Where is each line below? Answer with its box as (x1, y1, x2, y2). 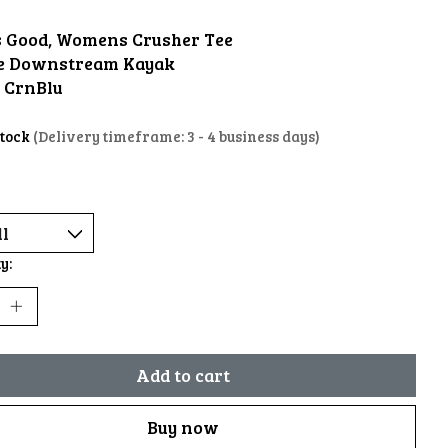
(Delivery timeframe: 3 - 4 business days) (32, 126, 320, 147)
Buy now (146, 414, 219, 439)
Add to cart (135, 362, 230, 387)
